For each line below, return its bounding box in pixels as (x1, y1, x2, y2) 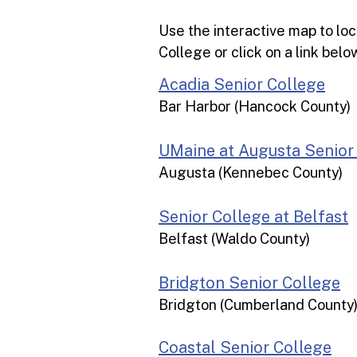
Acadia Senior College (159, 75, 325, 94)
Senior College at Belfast (159, 207, 348, 226)
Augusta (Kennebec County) (159, 164, 343, 181)
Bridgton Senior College (159, 273, 340, 292)
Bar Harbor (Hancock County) (159, 98, 351, 115)
